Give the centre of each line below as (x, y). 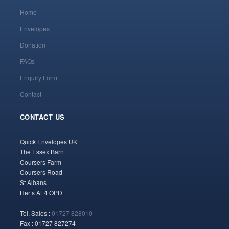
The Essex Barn (42, 152)
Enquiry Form (38, 77)
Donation (32, 45)
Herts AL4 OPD (41, 192)
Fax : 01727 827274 (48, 223)
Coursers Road (41, 172)
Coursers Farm (40, 162)
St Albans (33, 182)
